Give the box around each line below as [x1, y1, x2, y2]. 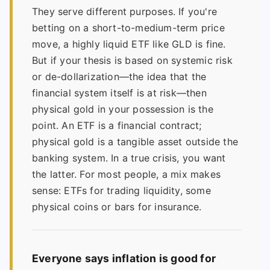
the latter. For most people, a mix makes [32, 168, 221, 180]
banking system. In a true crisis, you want [32, 151, 226, 164]
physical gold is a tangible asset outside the [32, 135, 239, 148]
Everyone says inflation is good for [32, 251, 216, 265]
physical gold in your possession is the [32, 102, 213, 115]
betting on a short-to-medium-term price [32, 21, 225, 34]
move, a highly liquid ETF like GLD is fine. [32, 37, 226, 50]
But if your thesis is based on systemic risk [32, 54, 233, 66]
